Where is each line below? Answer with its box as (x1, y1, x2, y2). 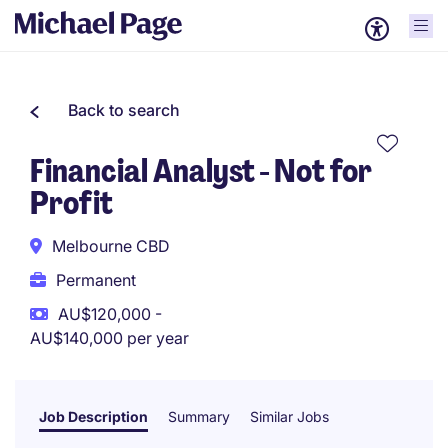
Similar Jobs (250, 408, 329, 425)
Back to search (68, 100, 180, 120)
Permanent (56, 270, 136, 290)
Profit (30, 182, 113, 224)
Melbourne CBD (52, 236, 170, 256)
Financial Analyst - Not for (30, 150, 372, 192)
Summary (168, 408, 230, 425)
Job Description (39, 408, 148, 425)
